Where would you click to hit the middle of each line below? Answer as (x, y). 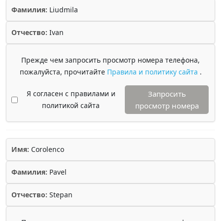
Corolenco (47, 149)
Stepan (60, 195)
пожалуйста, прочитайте (63, 72)
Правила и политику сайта (153, 72)
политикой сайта (71, 105)
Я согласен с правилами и (71, 93)
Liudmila (63, 10)
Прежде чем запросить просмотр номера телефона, (110, 60)
